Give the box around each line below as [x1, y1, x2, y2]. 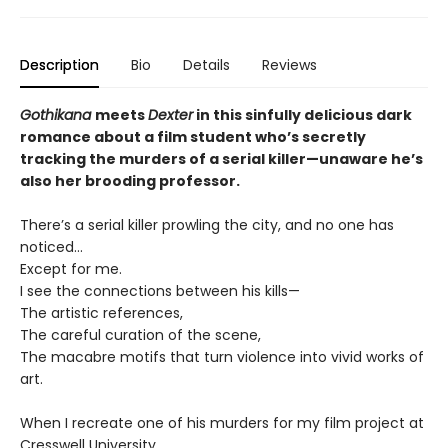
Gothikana [20, 105, 95, 125]
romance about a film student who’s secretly [20, 127, 366, 147]
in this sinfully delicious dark [193, 105, 412, 125]
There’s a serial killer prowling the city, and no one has [20, 215, 394, 235]
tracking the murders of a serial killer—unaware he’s [20, 149, 423, 169]
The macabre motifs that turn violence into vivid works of [20, 347, 424, 367]
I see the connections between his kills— [20, 281, 300, 301]
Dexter [148, 105, 193, 125]
